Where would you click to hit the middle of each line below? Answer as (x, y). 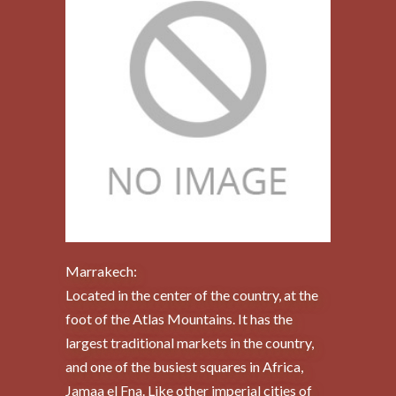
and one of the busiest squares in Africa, (184, 367)
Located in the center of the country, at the (192, 295)
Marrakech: (101, 271)
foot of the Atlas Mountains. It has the (179, 319)
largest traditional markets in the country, (190, 343)
